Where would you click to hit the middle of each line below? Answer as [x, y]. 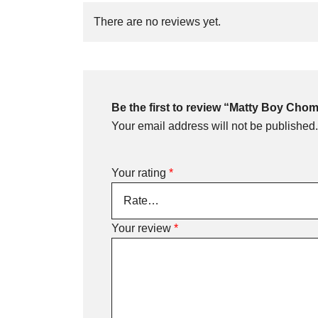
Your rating [140, 173]
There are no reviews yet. [157, 22]
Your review [143, 228]
